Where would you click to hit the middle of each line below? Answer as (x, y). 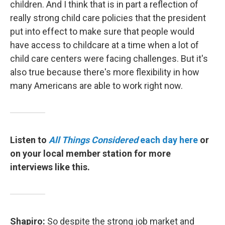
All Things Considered (93, 140)
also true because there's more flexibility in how (105, 72)
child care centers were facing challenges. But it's (109, 59)
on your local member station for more (90, 153)
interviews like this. (50, 167)
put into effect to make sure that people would (102, 31)
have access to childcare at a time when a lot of (104, 45)
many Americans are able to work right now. (96, 86)
